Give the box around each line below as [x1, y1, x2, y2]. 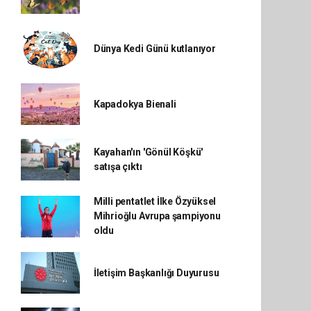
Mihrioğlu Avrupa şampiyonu [93, 210, 221, 221]
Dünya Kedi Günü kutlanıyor [93, 42, 216, 54]
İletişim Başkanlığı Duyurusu [93, 267, 219, 278]
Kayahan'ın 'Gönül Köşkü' [93, 146, 203, 158]
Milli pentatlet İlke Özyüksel [93, 196, 217, 207]
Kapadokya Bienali [93, 98, 176, 110]
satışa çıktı [93, 161, 142, 172]
